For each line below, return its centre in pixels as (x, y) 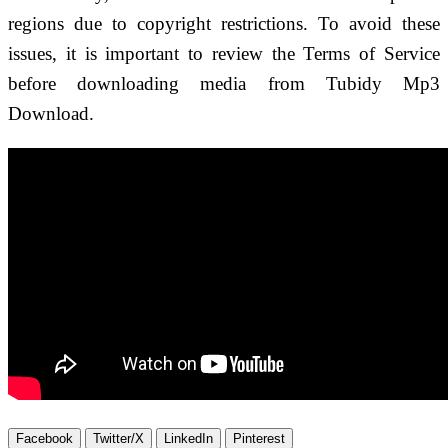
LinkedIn (188, 438)
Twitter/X (118, 438)
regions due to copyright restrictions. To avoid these (224, 23)
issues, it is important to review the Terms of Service (224, 53)
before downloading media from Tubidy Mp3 (224, 83)
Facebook (44, 438)
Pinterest (259, 438)
